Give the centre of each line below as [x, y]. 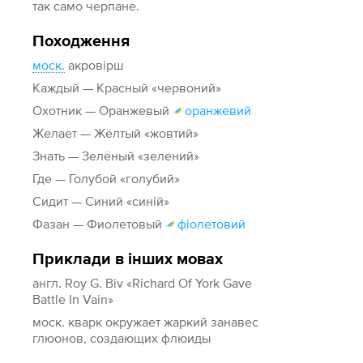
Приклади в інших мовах [128, 259]
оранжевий [218, 110]
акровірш [95, 65]
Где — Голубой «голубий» [107, 178]
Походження [81, 41]
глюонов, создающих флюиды [122, 338]
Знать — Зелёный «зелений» [116, 156]
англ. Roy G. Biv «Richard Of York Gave [143, 283]
